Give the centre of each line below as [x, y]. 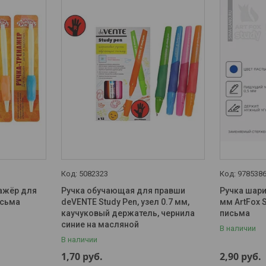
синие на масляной [100, 224]
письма [235, 213]
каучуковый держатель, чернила [128, 213]
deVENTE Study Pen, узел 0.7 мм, [125, 202]
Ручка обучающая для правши [123, 191]
